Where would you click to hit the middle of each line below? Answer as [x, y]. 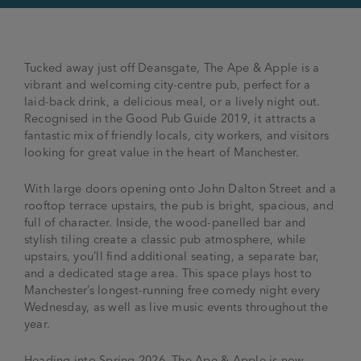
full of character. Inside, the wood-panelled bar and [165, 222]
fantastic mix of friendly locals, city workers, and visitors [177, 135]
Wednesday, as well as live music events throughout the [176, 307]
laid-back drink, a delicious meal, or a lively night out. [172, 102]
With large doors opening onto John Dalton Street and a [180, 189]
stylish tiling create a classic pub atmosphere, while [165, 239]
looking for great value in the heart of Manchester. [162, 152]
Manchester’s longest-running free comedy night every [172, 290]
